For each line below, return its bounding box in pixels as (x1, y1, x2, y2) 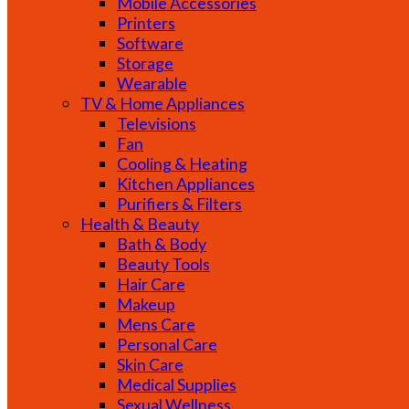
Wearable (117, 72, 187, 93)
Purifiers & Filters (117, 193, 242, 214)
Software (117, 32, 184, 53)
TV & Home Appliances (80, 92, 245, 113)
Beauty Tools (117, 253, 210, 274)
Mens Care (117, 313, 195, 334)
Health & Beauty (80, 213, 199, 234)
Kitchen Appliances (117, 173, 255, 194)
